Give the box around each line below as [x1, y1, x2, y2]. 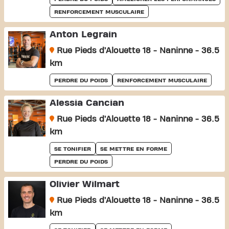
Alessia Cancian [49, 98, 124, 108]
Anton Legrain [49, 29, 117, 39]
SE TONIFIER [54, 145, 91, 152]
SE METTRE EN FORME [100, 145, 167, 152]
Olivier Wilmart [49, 179, 120, 189]
